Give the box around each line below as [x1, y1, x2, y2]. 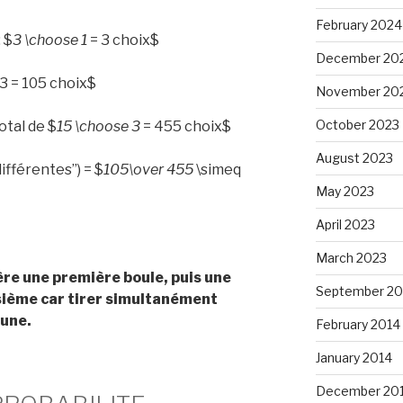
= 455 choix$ [140, 117, 231, 135]
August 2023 [315, 149, 393, 166]
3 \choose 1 [13, 31, 87, 49]
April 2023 [315, 216, 375, 232]
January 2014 [315, 349, 392, 365]
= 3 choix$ [87, 31, 159, 49]
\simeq [193, 160, 241, 178]
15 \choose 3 [57, 117, 140, 135]
